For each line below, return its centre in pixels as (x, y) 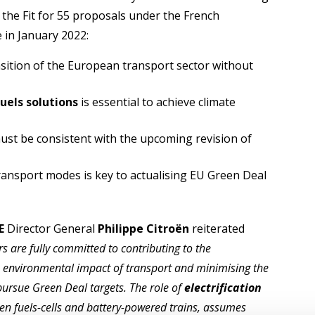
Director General (51, 228)
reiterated (219, 228)
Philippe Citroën (144, 228)
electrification (223, 287)
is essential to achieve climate (159, 102)
